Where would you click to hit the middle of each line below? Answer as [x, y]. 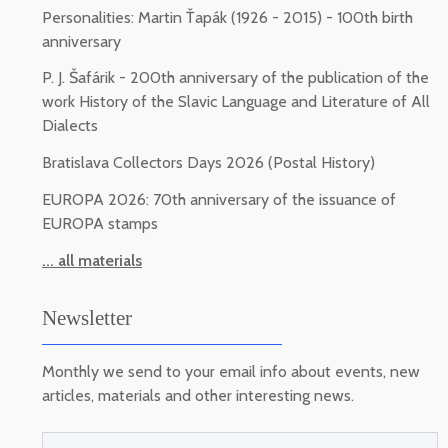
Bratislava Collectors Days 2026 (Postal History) [208, 163]
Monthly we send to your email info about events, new [231, 371]
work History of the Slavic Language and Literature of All [236, 102]
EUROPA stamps [100, 223]
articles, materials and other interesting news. [198, 395]
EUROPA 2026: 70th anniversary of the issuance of [219, 199]
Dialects [70, 126]
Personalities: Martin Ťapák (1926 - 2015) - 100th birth [227, 17]
